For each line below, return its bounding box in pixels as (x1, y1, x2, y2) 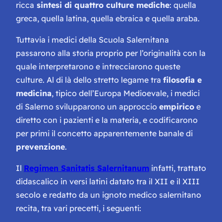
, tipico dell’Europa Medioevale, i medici (52, 88, 200, 99)
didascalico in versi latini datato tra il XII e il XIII (16, 176, 200, 187)
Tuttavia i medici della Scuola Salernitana (16, 35, 169, 45)
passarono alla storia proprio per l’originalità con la (16, 48, 206, 58)
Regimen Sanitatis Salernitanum (24, 163, 149, 173)
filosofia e (163, 75, 202, 85)
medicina (16, 88, 52, 99)
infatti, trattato (149, 163, 206, 173)
